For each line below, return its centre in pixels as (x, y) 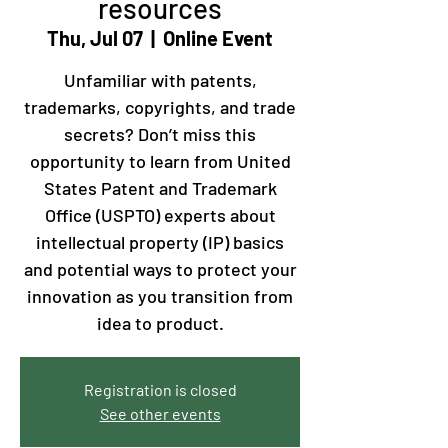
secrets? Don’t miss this (160, 134)
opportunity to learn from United (160, 161)
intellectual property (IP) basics (160, 242)
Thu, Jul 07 (95, 38)
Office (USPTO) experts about (160, 215)
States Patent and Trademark (160, 188)
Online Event (218, 38)
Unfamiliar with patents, (160, 80)
